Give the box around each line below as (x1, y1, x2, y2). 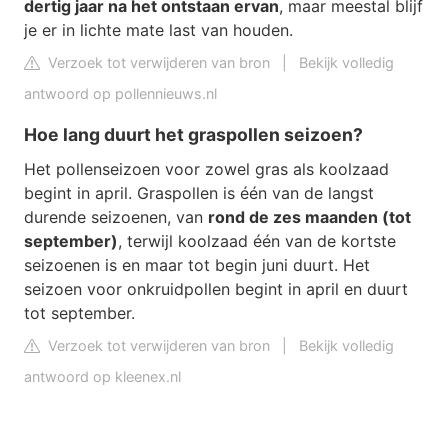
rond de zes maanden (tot (208, 206, 411, 227)
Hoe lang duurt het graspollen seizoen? (24, 123, 363, 145)
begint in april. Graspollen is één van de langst (24, 182, 374, 203)
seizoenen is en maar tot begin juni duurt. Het (24, 254, 370, 275)
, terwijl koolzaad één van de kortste (118, 230, 396, 251)
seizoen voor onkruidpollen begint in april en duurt (24, 278, 408, 299)
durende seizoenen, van (24, 206, 208, 227)
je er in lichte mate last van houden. (24, 20, 293, 41)
